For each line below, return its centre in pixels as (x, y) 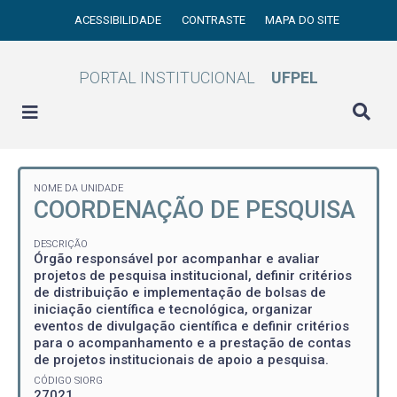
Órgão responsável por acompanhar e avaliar (177, 258)
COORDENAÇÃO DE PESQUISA (195, 210)
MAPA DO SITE (303, 20)
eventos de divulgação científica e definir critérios (191, 326)
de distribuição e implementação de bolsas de (180, 292)
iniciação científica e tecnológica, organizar (173, 309)
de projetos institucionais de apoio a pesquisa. (181, 359)
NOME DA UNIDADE (78, 188)
